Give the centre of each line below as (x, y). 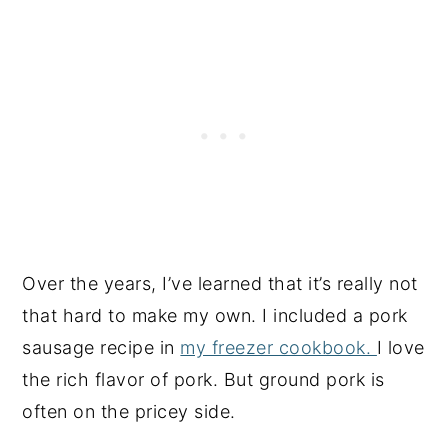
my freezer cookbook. (278, 347)
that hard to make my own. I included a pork (215, 315)
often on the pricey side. (129, 411)
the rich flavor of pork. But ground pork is (203, 379)
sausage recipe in (101, 347)
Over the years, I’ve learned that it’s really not (220, 283)
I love (400, 347)
